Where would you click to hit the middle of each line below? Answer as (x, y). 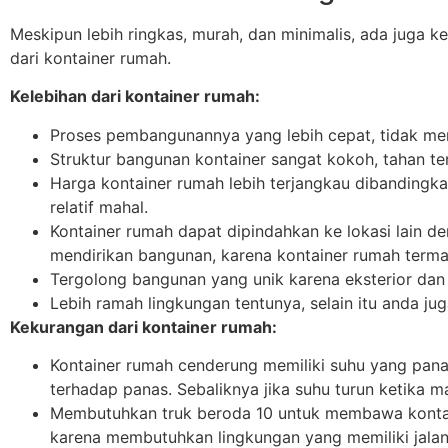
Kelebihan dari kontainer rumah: (135, 96)
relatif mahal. (99, 206)
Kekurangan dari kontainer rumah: (143, 326)
